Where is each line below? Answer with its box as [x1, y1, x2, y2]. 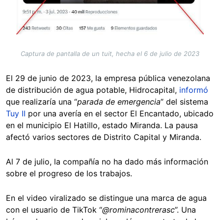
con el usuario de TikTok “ [6, 204, 102, 215]
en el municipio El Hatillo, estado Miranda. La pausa [6, 120, 198, 130]
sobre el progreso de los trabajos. [6, 168, 135, 178]
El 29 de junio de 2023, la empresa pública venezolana [6, 73, 210, 83]
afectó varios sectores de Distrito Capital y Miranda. [6, 132, 204, 142]
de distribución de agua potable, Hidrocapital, [6, 84, 179, 95]
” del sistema [161, 96, 208, 107]
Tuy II [6, 108, 26, 118]
